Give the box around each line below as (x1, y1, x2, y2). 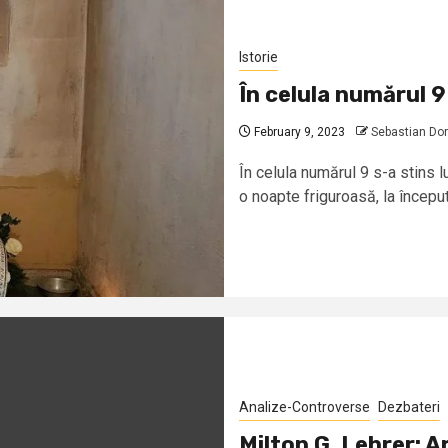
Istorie (239, 48, 278, 65)
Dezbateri (378, 398, 440, 415)
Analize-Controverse (239, 398, 370, 415)
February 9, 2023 (251, 124, 345, 139)
